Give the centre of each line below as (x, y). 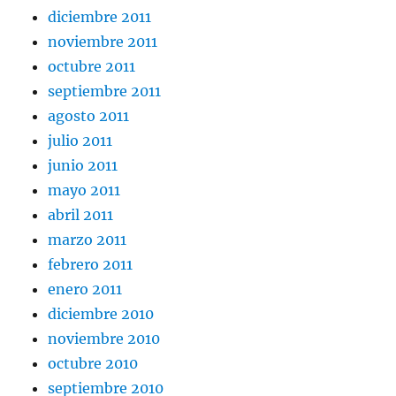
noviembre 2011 (103, 42)
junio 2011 (83, 166)
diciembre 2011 (100, 17)
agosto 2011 (89, 116)
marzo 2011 (88, 240)
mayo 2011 (84, 190)
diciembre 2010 (101, 314)
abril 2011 (81, 215)
